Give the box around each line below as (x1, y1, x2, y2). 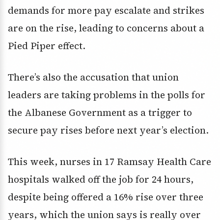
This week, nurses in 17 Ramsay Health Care (8, 155, 211, 168)
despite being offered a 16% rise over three (8, 191, 203, 204)
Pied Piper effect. (8, 39, 85, 53)
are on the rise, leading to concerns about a (8, 22, 204, 35)
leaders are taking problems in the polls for (8, 88, 205, 102)
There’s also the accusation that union (8, 71, 179, 84)
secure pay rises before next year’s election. (8, 124, 209, 137)
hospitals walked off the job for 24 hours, (8, 173, 193, 186)
